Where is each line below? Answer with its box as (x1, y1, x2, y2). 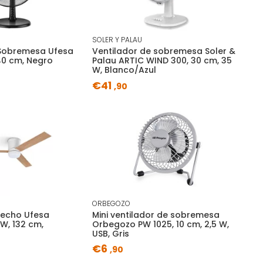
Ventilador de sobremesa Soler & (92, 45, 235, 58)
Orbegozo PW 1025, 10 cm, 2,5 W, (92, 218, 229, 230)
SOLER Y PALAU (92, 35, 142, 45)
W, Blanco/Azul (92, 64, 156, 76)
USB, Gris (92, 227, 129, 240)
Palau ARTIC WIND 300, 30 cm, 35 (92, 55, 232, 67)
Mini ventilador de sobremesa (92, 208, 220, 221)
